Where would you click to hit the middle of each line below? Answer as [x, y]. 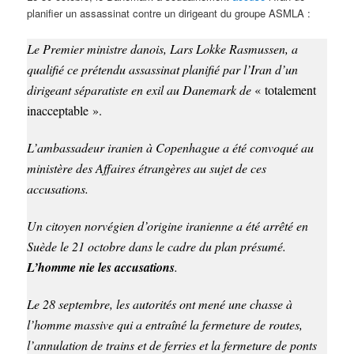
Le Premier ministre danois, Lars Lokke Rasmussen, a [163, 48]
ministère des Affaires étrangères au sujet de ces [147, 168]
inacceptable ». [65, 110]
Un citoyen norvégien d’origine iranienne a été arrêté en [168, 225]
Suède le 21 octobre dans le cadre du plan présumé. [157, 246]
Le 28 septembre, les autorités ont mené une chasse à [160, 303]
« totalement [286, 89]
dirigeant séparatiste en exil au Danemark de [141, 89]
